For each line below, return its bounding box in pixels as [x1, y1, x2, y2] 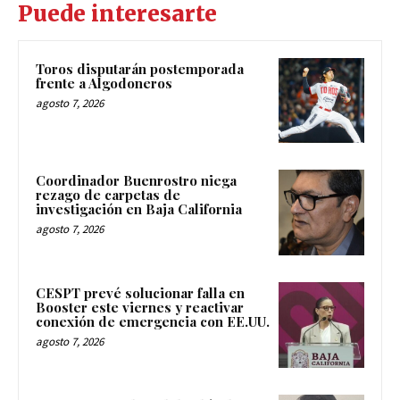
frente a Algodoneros [36, 73, 172, 92]
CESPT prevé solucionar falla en [36, 283, 245, 302]
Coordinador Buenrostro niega [36, 171, 237, 190]
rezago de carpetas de [36, 186, 180, 204]
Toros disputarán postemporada [36, 59, 244, 78]
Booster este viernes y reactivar [36, 297, 244, 316]
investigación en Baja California [36, 200, 242, 219]
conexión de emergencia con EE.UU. [36, 312, 270, 330]
